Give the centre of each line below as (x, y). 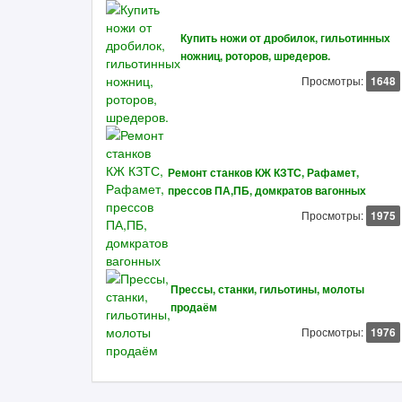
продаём (194, 307)
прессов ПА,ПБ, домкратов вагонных (267, 191)
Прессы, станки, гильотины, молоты (267, 289)
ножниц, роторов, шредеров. (255, 56)
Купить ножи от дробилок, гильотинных (285, 38)
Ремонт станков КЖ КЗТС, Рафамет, (263, 173)
